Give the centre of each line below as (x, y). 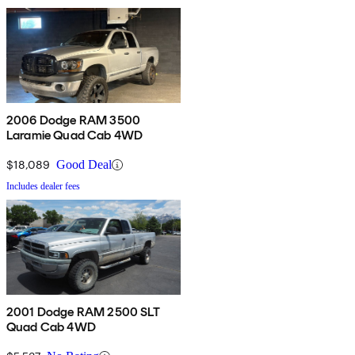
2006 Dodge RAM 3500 (74, 120)
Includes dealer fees (43, 187)
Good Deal (84, 165)
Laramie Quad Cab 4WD (75, 136)
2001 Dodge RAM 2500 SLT (83, 312)
